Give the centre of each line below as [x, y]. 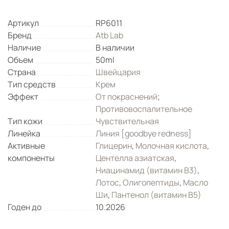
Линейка [24, 133]
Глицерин [114, 146]
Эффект [23, 97]
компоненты [31, 158]
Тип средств [32, 84]
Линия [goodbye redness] [144, 133]
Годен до [25, 207]
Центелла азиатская [135, 158]
